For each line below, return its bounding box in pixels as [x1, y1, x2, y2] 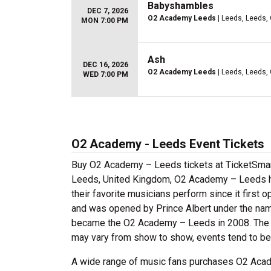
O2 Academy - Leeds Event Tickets [71, 137, 264, 151]
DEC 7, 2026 [87, 7, 128, 15]
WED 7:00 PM [83, 70, 128, 79]
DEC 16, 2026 [83, 60, 128, 69]
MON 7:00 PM [81, 16, 128, 25]
